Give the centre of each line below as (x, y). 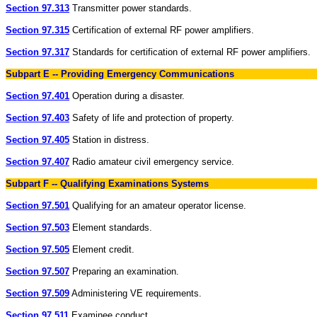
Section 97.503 (38, 227)
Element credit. (102, 249)
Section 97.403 (38, 118)
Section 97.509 (38, 293)
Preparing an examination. (124, 271)
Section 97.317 (38, 52)
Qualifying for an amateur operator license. (158, 206)
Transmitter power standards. (131, 8)
